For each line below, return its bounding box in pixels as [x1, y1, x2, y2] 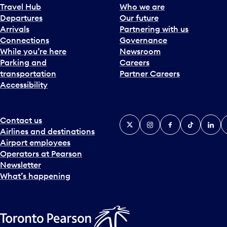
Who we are [120, 2, 165, 12]
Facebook [160, 115, 198, 126]
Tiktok [180, 115, 204, 126]
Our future [120, 13, 159, 23]
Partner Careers [120, 68, 180, 79]
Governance [120, 35, 167, 46]
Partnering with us [120, 24, 188, 34]
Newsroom [120, 46, 161, 57]
